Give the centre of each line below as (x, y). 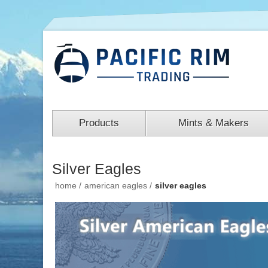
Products (99, 123)
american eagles (116, 185)
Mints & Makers (213, 123)
